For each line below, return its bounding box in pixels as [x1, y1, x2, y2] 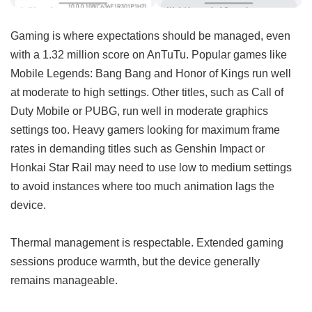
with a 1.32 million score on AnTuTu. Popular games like [10, 47, 287, 61]
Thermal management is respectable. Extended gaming [10, 235, 283, 249]
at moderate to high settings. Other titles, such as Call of [10, 85, 283, 98]
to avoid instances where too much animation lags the [10, 179, 274, 192]
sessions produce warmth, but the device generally [10, 254, 260, 267]
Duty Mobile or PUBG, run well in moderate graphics [10, 104, 268, 117]
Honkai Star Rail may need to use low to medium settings [10, 160, 292, 173]
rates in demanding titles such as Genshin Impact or [10, 141, 265, 155]
